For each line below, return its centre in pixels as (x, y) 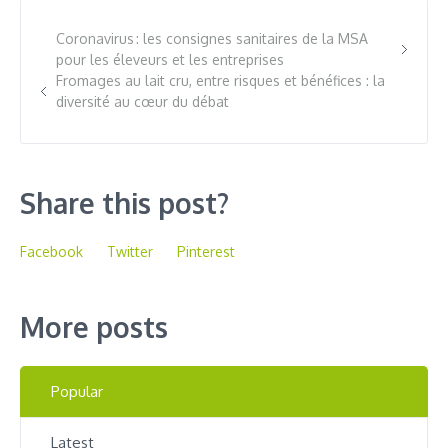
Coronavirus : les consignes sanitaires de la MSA (212, 38)
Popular (77, 391)
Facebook (51, 251)
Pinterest (206, 251)
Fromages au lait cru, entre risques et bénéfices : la (220, 80)
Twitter (130, 251)
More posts (94, 326)
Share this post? (124, 202)
